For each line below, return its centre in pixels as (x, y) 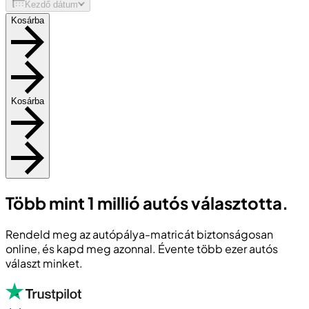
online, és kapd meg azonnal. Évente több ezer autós (142, 248)
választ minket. (44, 263)
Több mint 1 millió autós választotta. (147, 202)
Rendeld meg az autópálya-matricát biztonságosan (139, 234)
